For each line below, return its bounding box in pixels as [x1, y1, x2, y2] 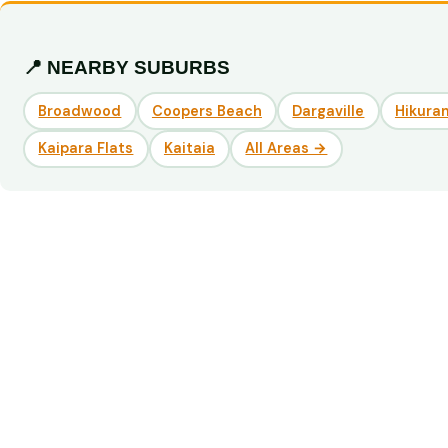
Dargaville [292, 101, 365, 120]
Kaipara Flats [38, 139, 134, 158]
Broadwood [38, 101, 122, 120]
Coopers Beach [151, 101, 262, 120]
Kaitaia [163, 139, 215, 158]
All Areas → [245, 139, 328, 158]
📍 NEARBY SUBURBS [23, 57, 231, 79]
